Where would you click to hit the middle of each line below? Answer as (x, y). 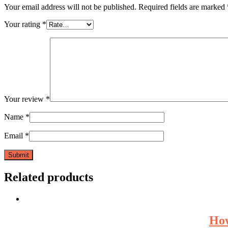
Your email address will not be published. (70, 7)
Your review (25, 99)
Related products (49, 177)
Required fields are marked (182, 7)
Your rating (23, 24)
